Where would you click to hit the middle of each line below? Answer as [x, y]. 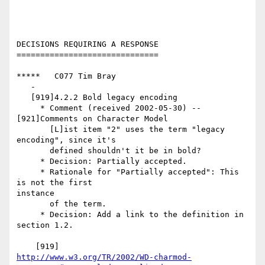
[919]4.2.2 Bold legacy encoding [24, 98]
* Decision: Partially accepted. [28, 161]
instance [35, 193]
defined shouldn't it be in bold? [33, 151]
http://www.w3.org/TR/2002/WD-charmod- [104, 257]
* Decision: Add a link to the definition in [28, 215]
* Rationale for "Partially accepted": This [28, 172]
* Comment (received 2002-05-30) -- [28, 108]
